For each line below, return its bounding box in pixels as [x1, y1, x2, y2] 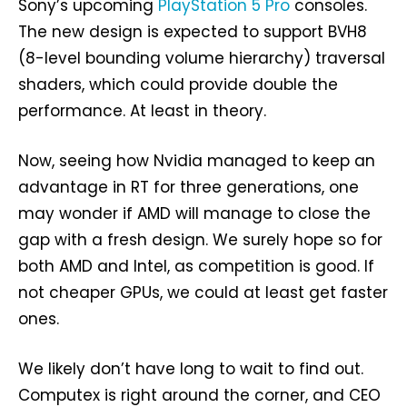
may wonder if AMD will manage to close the [18, 202, 371, 224]
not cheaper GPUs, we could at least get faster [18, 281, 388, 303]
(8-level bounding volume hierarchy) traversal [18, 46, 385, 69]
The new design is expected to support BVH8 [18, 20, 367, 43]
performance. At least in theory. [18, 99, 266, 122]
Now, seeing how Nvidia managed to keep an [18, 149, 375, 172]
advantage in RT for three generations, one [18, 175, 359, 198]
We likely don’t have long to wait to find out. [18, 357, 363, 380]
